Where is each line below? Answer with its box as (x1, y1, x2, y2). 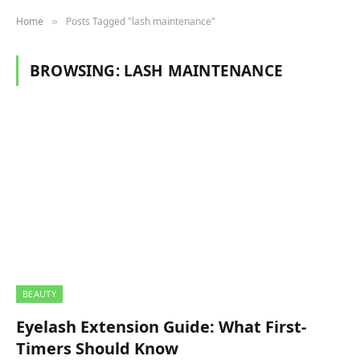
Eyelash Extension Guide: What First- (16, 315, 306, 337)
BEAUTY (22, 287, 56, 300)
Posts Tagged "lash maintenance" (66, 14, 215, 28)
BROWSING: (30, 60, 124, 81)
